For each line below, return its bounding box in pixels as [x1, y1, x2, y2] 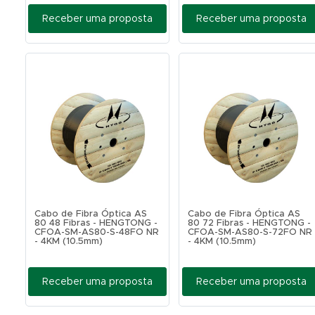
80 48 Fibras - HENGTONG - [34, 219, 157, 228]
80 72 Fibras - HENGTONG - [188, 219, 311, 228]
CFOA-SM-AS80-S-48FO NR [34, 228, 159, 237]
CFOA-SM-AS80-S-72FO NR [188, 228, 313, 237]
